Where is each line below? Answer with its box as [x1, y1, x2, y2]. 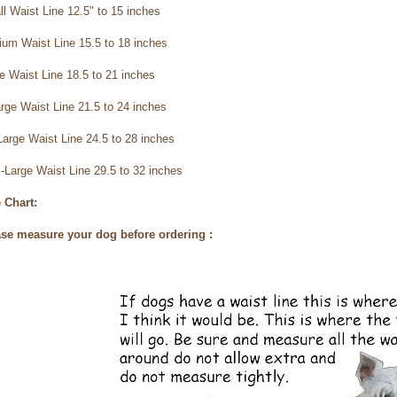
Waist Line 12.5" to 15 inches [10, 4, 160, 18]
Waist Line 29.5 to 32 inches [36, 163, 183, 177]
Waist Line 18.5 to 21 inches [9, 67, 155, 82]
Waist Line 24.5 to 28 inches [28, 131, 175, 145]
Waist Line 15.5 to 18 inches [21, 35, 167, 50]
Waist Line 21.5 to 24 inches [20, 99, 167, 113]
